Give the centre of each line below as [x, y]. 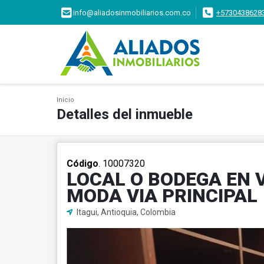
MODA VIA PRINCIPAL [162, 196]
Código [82, 164]
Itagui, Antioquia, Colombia [125, 212]
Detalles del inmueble [125, 114]
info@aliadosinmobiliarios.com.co [132, 13]
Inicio [65, 100]
